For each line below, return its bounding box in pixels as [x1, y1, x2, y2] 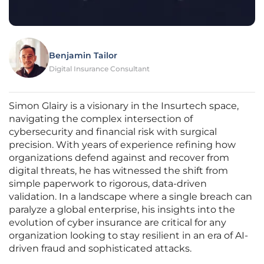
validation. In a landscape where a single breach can [9, 191, 252, 203]
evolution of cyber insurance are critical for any [9, 217, 226, 229]
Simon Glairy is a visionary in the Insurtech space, [9, 100, 239, 112]
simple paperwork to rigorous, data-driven [9, 178, 207, 190]
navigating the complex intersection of [9, 113, 193, 125]
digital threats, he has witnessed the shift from [9, 165, 228, 177]
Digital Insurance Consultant [49, 64, 150, 74]
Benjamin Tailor [49, 50, 117, 61]
